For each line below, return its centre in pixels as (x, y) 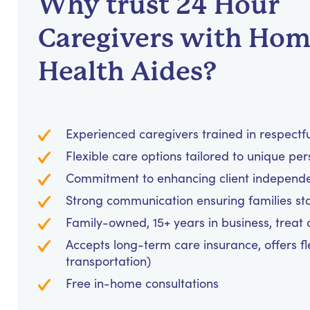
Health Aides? (127, 72)
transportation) (108, 261)
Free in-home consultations (142, 283)
